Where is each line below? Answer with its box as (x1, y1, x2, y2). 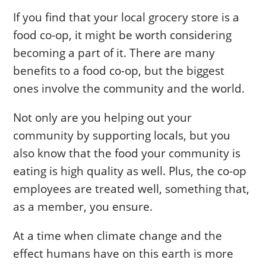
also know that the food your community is (13, 145, 241, 161)
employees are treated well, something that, (13, 181, 250, 197)
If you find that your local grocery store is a (13, 9, 240, 26)
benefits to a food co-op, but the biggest (13, 63, 225, 79)
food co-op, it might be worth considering (13, 27, 232, 43)
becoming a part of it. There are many (13, 45, 216, 61)
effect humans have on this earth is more (13, 246, 234, 262)
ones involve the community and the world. (13, 81, 245, 97)
